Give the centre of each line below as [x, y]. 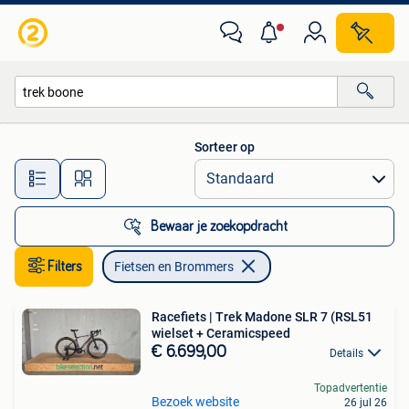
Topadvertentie [351, 388]
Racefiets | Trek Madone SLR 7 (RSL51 [262, 317]
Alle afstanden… [192, 170]
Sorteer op [225, 147]
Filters [65, 267]
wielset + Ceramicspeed [221, 333]
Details [346, 353]
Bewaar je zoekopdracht [219, 226]
